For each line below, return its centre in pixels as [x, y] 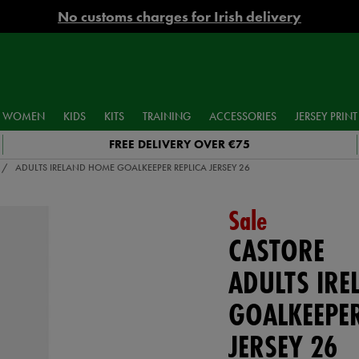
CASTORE [276, 250]
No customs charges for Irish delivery [179, 16]
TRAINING [166, 116]
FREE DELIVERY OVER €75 [180, 144]
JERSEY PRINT [326, 116]
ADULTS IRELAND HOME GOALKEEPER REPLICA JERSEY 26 [133, 167]
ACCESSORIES [242, 116]
